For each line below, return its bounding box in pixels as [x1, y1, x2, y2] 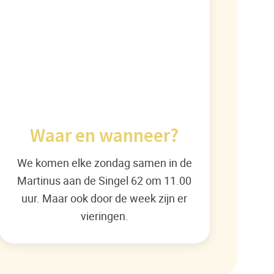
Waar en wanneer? [30, 123, 179, 148]
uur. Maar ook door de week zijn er [21, 190, 188, 206]
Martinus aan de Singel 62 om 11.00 [17, 172, 192, 188]
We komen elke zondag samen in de [17, 155, 192, 171]
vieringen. [80, 208, 128, 224]
